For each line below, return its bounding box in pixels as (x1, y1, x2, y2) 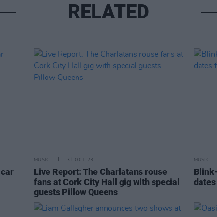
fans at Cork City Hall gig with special (34, 177, 180, 187)
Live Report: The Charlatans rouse (34, 167, 167, 177)
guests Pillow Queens (34, 187, 118, 197)
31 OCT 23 (67, 157, 93, 162)
